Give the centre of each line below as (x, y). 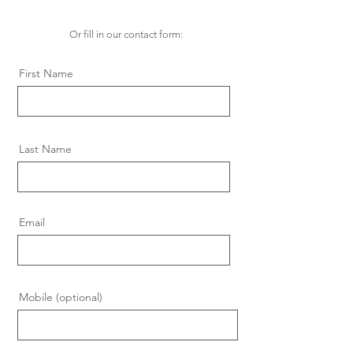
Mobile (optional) (61, 297)
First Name (46, 73)
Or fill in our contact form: (126, 34)
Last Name (45, 149)
